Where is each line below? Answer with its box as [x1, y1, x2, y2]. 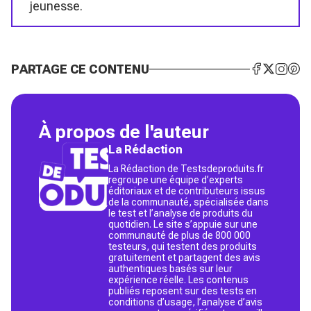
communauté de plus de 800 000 [108, 229, 251, 241]
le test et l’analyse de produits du [108, 207, 253, 219]
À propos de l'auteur [39, 121, 209, 142]
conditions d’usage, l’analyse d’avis [108, 296, 262, 308]
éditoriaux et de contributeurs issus [108, 185, 265, 196]
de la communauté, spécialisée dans [108, 196, 269, 208]
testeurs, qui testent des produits [108, 240, 257, 252]
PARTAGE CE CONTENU [11, 61, 149, 76]
